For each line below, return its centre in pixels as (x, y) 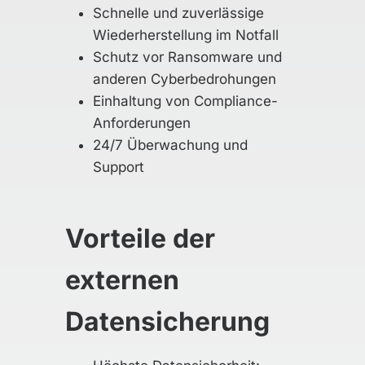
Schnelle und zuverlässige (178, 13)
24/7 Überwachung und (170, 145)
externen (122, 280)
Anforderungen (142, 123)
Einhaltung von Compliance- (185, 101)
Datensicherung (167, 321)
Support (119, 167)
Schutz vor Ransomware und (187, 57)
